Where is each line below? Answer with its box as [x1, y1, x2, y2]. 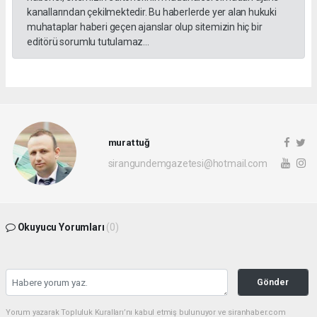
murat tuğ [108, 137, 150, 149]
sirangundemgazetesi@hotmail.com [108, 158, 267, 170]
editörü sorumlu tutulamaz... [27, 35, 149, 47]
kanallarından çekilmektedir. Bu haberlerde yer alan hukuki [27, 6, 277, 18]
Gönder [257, 276, 289, 287]
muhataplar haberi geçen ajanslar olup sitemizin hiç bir [27, 21, 263, 33]
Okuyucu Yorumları [15, 221, 107, 233]
